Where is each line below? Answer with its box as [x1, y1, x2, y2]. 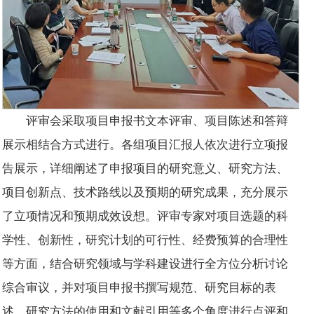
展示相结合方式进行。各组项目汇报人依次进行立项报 [2, 137, 289, 151]
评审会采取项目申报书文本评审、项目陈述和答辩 [26, 114, 289, 128]
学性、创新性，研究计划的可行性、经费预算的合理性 [2, 233, 289, 247]
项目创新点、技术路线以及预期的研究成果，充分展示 [2, 185, 289, 199]
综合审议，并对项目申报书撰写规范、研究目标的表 [2, 280, 277, 294]
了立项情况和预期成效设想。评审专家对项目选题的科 [2, 209, 289, 223]
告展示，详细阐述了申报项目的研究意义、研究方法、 [2, 161, 289, 175]
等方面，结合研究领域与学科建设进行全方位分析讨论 [2, 257, 289, 271]
